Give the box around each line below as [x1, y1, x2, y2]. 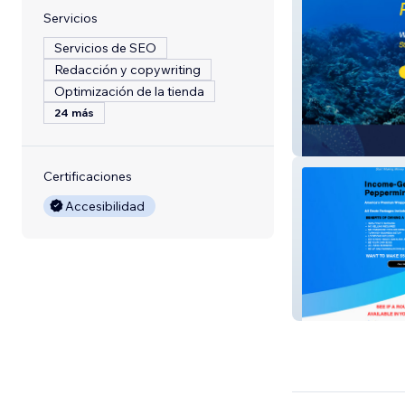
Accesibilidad [65, 198, 145, 214]
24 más [54, 106, 94, 119]
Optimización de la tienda [54, 83, 204, 99]
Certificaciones [43, 168, 132, 184]
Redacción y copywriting [54, 61, 201, 78]
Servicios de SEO [54, 40, 156, 56]
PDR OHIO [307, 134, 373, 151]
